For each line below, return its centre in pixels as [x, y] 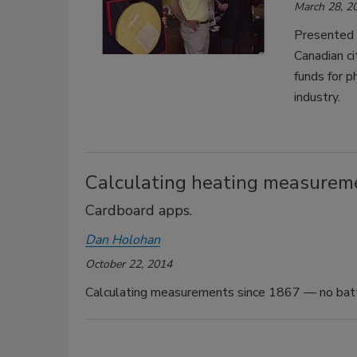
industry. [317, 97]
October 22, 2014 [129, 264]
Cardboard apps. [139, 210]
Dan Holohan [123, 239]
